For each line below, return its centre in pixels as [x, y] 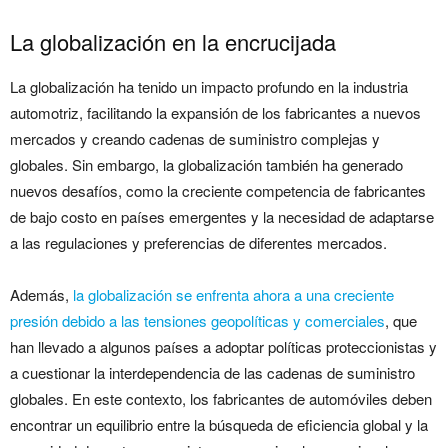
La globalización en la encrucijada [173, 42]
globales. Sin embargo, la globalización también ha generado [206, 165]
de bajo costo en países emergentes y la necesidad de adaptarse [222, 217]
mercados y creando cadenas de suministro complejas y [195, 139]
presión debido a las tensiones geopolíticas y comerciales [197, 321]
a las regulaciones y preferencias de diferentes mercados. [198, 243]
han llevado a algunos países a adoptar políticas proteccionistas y [223, 347]
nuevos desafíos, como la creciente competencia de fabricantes [218, 191]
